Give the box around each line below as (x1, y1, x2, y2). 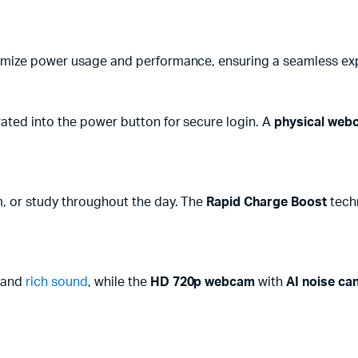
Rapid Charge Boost (206, 196, 327, 209)
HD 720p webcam (149, 276, 256, 288)
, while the (88, 276, 150, 288)
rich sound (22, 276, 89, 288)
